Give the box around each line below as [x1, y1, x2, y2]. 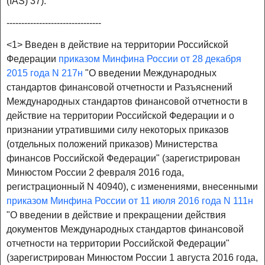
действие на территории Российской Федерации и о [7, 111, 234, 121]
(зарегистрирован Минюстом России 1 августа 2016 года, [7, 253, 258, 263]
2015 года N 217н [7, 68, 83, 79]
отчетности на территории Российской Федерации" [7, 238, 230, 249]
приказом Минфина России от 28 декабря [59, 54, 241, 64]
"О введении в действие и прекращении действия [7, 210, 226, 221]
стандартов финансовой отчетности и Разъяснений [7, 82, 232, 93]
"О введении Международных [83, 68, 216, 79]
